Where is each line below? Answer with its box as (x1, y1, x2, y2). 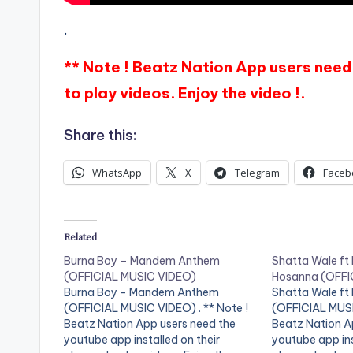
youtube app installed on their (64, 333, 220, 347)
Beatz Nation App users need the (64, 317, 236, 332)
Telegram (235, 165, 280, 180)
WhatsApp (92, 165, 142, 180)
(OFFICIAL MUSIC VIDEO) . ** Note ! (64, 301, 248, 316)
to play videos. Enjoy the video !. (64, 84, 305, 103)
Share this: (64, 125, 137, 145)
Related (64, 230, 97, 243)
